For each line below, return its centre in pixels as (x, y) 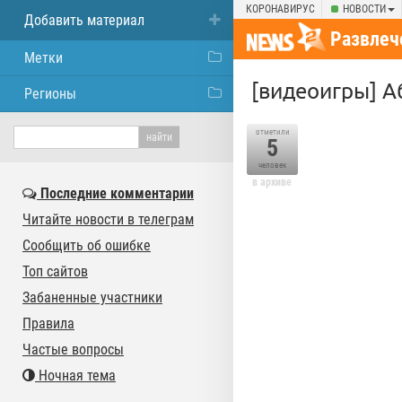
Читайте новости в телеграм (108, 219)
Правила (48, 323)
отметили (272, 132)
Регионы (50, 94)
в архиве (272, 182)
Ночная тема (75, 376)
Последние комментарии (115, 193)
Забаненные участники (92, 297)
